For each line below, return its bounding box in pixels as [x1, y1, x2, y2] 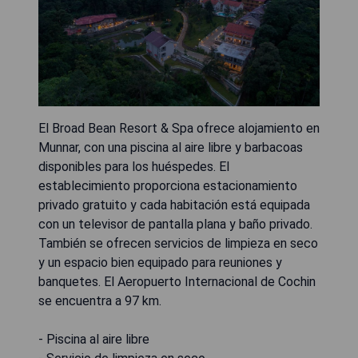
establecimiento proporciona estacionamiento [38, 177, 297, 193]
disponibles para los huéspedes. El [38, 158, 229, 174]
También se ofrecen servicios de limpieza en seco [38, 235, 318, 251]
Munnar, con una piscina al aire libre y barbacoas [38, 139, 303, 155]
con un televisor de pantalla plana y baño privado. [38, 216, 312, 232]
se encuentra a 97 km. [38, 292, 161, 308]
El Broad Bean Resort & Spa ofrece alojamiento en [38, 120, 320, 136]
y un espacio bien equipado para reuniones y [38, 254, 282, 270]
